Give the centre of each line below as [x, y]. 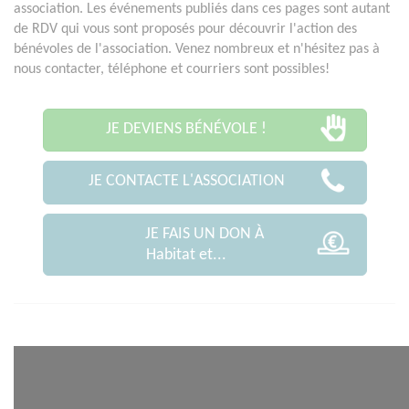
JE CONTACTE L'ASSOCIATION [186, 182]
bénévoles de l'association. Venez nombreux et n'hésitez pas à [197, 49]
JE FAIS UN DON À [204, 234]
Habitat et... [186, 255]
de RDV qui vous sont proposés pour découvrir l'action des [185, 29]
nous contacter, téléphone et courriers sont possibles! [172, 69]
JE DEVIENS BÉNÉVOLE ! [186, 129]
